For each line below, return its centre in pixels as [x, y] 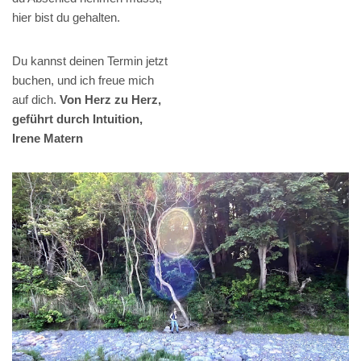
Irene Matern [48, 138]
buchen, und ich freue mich [83, 80]
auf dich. [36, 99]
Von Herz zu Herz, [110, 99]
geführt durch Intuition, [77, 118]
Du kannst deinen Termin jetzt [90, 60]
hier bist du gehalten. [66, 17]
